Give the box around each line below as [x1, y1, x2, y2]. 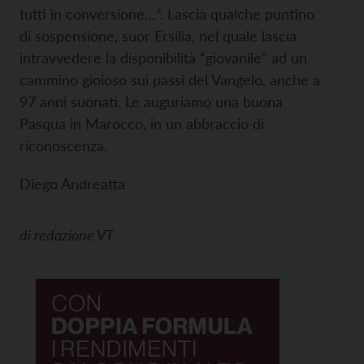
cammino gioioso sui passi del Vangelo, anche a [19, 71, 320, 89]
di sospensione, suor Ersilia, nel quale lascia [19, 27, 297, 45]
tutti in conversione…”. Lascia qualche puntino [19, 5, 314, 23]
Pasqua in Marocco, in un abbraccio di [19, 115, 264, 132]
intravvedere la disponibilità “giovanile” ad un [19, 49, 307, 67]
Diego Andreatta [19, 175, 125, 193]
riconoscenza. [19, 136, 107, 154]
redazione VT [34, 226, 114, 244]
